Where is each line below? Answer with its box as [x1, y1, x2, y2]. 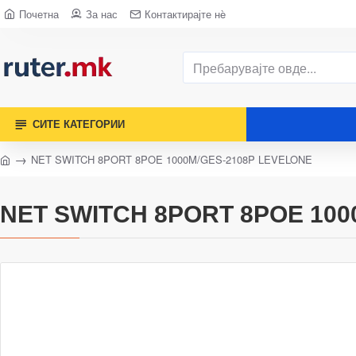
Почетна [19, 6, 59, 21]
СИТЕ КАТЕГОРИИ [33, 118, 125, 130]
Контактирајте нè [145, 6, 226, 21]
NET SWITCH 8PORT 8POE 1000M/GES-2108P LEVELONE [31, 151, 312, 167]
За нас [86, 6, 118, 21]
